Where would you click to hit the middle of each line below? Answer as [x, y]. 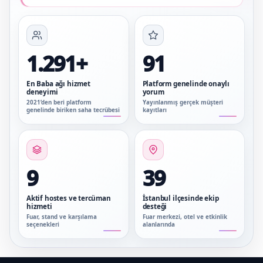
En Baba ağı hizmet [58, 84]
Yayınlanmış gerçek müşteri [183, 103]
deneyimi [42, 92]
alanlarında [159, 225]
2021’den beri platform [59, 103]
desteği [155, 206]
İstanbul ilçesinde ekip [181, 198]
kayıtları [154, 110]
